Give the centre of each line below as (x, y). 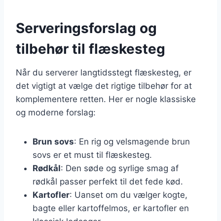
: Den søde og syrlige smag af (120, 168)
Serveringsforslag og (86, 28)
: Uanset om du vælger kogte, (129, 195)
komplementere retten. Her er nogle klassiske (106, 99)
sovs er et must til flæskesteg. (92, 155)
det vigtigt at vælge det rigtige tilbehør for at (104, 86)
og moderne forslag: (56, 112)
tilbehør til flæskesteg (91, 49)
